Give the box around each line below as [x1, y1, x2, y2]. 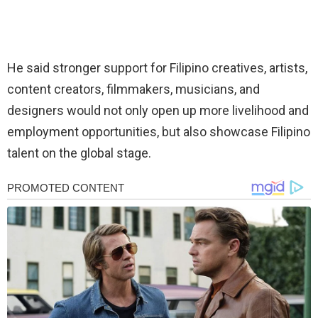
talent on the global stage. [7, 145, 151, 160]
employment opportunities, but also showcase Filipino [7, 124, 310, 139]
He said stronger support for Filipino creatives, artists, [7, 60, 307, 75]
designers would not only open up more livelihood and [7, 102, 309, 118]
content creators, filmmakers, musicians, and [7, 81, 260, 97]
